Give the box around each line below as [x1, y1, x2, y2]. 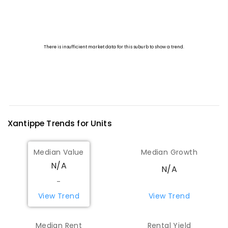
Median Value [34, 147, 84, 157]
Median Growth [140, 147, 198, 157]
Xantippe [8, 118, 45, 130]
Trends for [44, 118, 91, 130]
